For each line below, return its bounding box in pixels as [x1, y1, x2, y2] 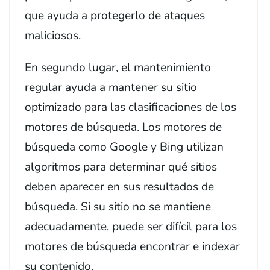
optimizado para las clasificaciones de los [25, 99, 236, 115]
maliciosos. [25, 27, 81, 43]
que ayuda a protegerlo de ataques [25, 7, 205, 24]
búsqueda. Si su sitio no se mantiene [25, 198, 211, 215]
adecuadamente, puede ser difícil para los [25, 218, 237, 234]
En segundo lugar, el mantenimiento [25, 59, 211, 75]
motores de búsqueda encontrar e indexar [25, 238, 240, 254]
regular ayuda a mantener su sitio [25, 79, 197, 95]
